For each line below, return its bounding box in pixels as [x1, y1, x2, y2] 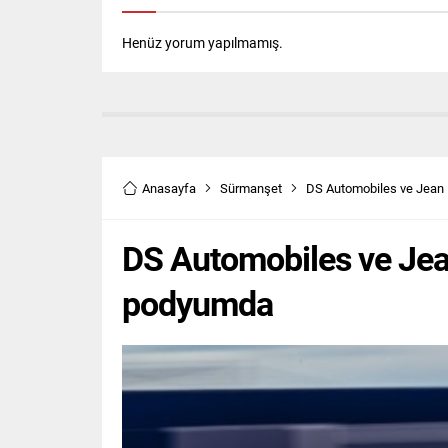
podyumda [122, 280, 273, 326]
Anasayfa [142, 179, 196, 198]
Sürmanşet [220, 179, 282, 198]
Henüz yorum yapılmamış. [122, 33, 283, 53]
